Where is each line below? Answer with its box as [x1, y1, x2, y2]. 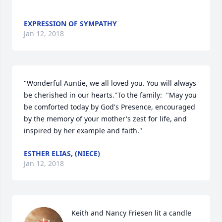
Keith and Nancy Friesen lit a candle [71, 208, 191, 218]
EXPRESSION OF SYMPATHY [24, 19, 117, 29]
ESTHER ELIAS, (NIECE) [24, 149, 100, 159]
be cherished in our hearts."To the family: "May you [24, 90, 197, 100]
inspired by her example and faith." [24, 126, 142, 136]
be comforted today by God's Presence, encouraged [24, 102, 195, 112]
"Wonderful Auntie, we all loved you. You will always [24, 78, 196, 88]
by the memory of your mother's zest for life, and [24, 114, 187, 124]
